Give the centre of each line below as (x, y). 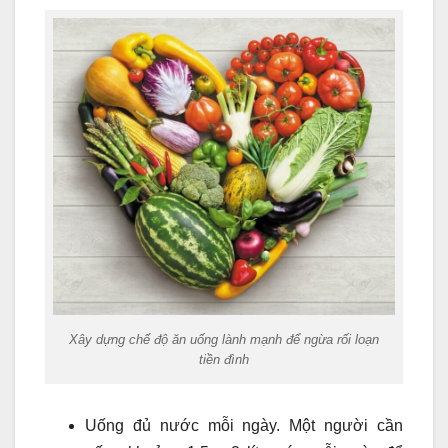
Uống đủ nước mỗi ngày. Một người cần (244, 425)
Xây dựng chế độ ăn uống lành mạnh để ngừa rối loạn (224, 339)
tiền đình (224, 359)
